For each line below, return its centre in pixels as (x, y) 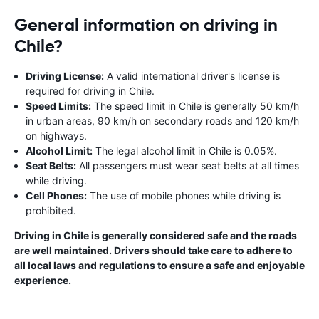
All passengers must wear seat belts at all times (188, 166)
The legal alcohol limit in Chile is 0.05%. (185, 151)
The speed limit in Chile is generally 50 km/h (195, 106)
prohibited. (51, 210)
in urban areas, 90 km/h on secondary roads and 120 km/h (162, 121)
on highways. (56, 136)
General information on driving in (146, 25)
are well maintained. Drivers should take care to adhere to (153, 250)
